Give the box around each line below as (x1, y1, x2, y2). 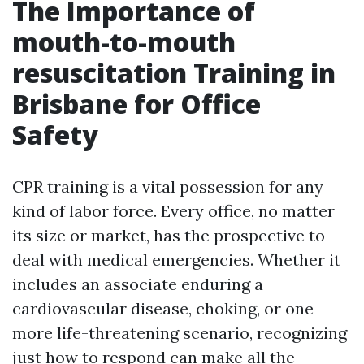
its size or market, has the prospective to (12, 225, 325, 245)
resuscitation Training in (12, 55, 336, 90)
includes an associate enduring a (12, 274, 263, 294)
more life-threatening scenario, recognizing (12, 323, 347, 343)
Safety (12, 117, 98, 152)
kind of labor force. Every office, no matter (12, 201, 335, 221)
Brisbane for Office (12, 86, 261, 121)
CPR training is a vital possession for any (12, 176, 323, 197)
